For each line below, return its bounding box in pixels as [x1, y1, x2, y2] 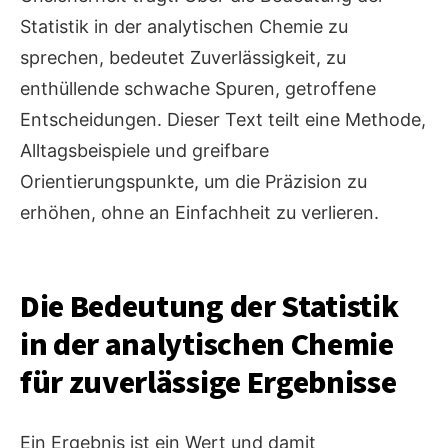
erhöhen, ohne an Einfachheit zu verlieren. [20, 202, 379, 224]
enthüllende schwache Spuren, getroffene [20, 78, 376, 100]
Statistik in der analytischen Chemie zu [20, 16, 348, 38]
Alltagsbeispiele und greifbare [20, 140, 269, 162]
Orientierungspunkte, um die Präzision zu [20, 171, 367, 193]
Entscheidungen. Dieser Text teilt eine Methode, [20, 109, 426, 131]
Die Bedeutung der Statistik [20, 284, 399, 331]
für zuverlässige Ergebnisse [20, 360, 397, 407]
